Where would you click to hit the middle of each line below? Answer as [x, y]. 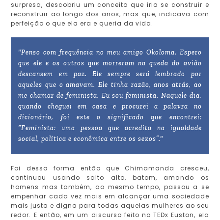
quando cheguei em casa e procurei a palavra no [110, 107]
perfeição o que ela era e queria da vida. [82, 24]
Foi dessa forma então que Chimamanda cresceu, [110, 168]
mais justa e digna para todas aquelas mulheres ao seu [110, 206]
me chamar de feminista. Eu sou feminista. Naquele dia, [110, 96]
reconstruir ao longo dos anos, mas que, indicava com [110, 14]
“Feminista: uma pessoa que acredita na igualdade [110, 128]
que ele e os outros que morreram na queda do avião [110, 63]
